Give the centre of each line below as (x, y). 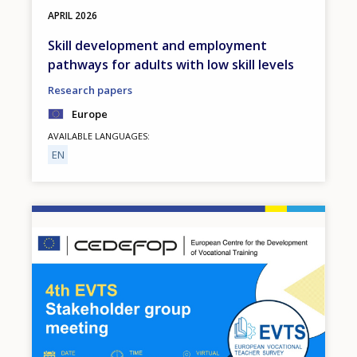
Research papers (90, 90)
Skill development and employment (157, 45)
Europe (90, 114)
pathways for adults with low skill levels (171, 64)
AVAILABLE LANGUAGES (98, 135)
